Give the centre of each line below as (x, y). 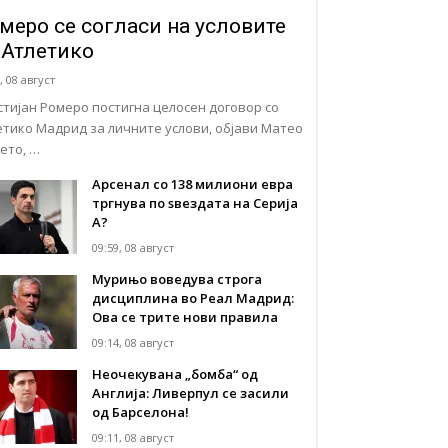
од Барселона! (141, 411)
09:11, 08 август (133, 437)
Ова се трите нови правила (185, 316)
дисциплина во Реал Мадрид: (193, 297)
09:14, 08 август (133, 342)
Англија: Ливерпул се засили (191, 392)
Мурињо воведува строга (177, 278)
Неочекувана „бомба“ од (175, 373)
